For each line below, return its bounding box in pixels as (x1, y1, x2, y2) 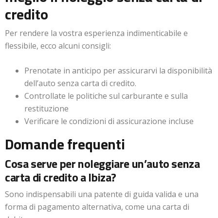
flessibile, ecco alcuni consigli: (5, 40, 111, 51)
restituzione (24, 103, 69, 114)
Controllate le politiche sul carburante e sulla (24, 91, 188, 101)
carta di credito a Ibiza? (5, 168, 117, 186)
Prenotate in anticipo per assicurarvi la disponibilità (24, 65, 212, 76)
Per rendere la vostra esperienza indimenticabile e (5, 28, 188, 38)
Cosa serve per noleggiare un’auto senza (5, 155, 200, 172)
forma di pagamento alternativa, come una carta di (5, 201, 189, 212)
